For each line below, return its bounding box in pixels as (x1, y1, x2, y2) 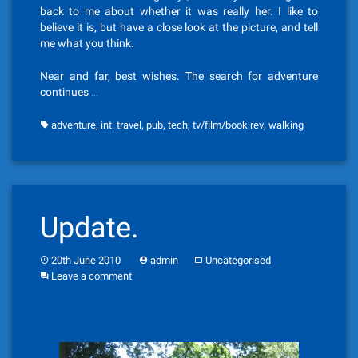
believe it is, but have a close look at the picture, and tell (40, 21, 318, 34)
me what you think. (40, 37, 134, 50)
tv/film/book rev (193, 119, 264, 131)
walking (268, 119, 304, 131)
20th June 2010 (51, 254, 121, 266)
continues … (40, 86, 98, 98)
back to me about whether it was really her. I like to (40, 5, 318, 18)
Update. (40, 211, 138, 245)
